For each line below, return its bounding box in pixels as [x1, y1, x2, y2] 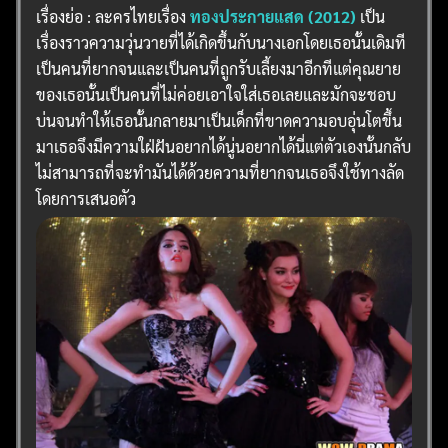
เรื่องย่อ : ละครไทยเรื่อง [36, 5, 191, 27]
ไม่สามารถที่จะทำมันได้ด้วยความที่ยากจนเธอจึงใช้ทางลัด [36, 161, 405, 183]
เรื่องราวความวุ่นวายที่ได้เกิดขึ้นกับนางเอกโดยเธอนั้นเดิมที [36, 31, 407, 53]
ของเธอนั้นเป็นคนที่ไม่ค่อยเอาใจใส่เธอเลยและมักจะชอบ [36, 83, 397, 105]
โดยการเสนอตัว [36, 187, 137, 209]
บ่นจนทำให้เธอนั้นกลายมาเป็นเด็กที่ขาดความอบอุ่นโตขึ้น [36, 109, 403, 131]
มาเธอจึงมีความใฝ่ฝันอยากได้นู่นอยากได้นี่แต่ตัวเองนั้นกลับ [36, 135, 412, 157]
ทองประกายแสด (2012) [190, 5, 361, 27]
